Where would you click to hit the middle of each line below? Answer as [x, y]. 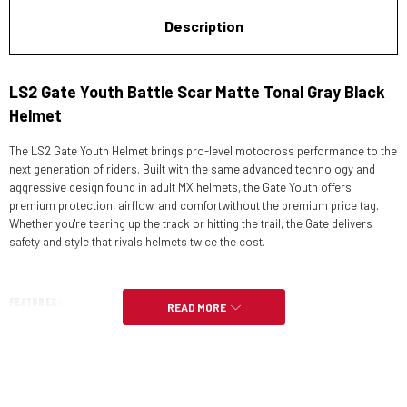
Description [203, 26]
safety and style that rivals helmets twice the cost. [137, 242]
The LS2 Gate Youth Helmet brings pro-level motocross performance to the [203, 151]
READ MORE [196, 307]
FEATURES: [35, 302]
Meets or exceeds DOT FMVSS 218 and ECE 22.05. [136, 375]
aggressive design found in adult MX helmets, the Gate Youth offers [180, 187]
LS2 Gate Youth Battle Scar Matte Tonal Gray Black [197, 92]
